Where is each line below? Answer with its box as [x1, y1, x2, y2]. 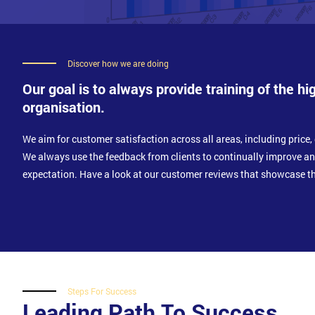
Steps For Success [67, 285, 136, 297]
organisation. [22, 97, 105, 116]
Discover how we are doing [67, 57, 169, 69]
